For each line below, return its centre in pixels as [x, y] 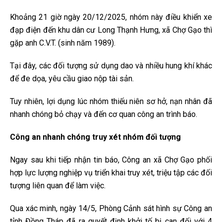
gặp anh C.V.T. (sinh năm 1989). [63, 43]
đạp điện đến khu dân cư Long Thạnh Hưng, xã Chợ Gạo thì [111, 30]
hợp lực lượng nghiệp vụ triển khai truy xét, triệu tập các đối [111, 173]
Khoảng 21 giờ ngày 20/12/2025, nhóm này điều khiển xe [111, 17]
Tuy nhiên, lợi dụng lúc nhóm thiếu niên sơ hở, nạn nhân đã [111, 102]
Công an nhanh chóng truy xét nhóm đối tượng [95, 137]
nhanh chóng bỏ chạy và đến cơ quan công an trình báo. [104, 114]
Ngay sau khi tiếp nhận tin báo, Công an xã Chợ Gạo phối [111, 160]
